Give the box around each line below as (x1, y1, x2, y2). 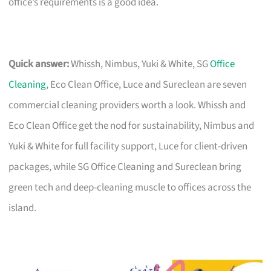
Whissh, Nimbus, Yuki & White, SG (69, 56, 211, 71)
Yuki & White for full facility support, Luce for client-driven (8, 139, 248, 154)
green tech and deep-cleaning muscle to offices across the (8, 180, 252, 195)
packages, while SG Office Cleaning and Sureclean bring (8, 159, 242, 174)
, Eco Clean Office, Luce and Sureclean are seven (46, 77, 247, 92)
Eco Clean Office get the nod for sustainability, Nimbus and (8, 118, 255, 133)
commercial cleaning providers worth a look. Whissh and (8, 97, 246, 113)
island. (8, 200, 37, 215)
